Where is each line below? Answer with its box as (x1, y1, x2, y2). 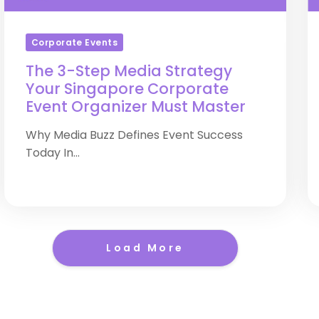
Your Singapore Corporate (25, 78, 229, 99)
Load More (106, 241, 184, 255)
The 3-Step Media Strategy (25, 61, 232, 81)
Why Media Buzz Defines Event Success (25, 127, 243, 143)
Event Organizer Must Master (25, 96, 246, 117)
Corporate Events (31, 36, 118, 48)
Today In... (25, 145, 80, 161)
